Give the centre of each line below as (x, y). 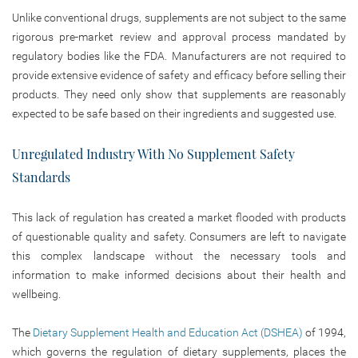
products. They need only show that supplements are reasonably (179, 94)
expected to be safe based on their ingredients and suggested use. (174, 113)
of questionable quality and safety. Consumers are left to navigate (179, 236)
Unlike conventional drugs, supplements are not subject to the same (179, 17)
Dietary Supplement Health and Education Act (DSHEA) (168, 332)
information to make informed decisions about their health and (179, 274)
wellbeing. (36, 294)
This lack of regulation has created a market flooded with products (179, 217)
